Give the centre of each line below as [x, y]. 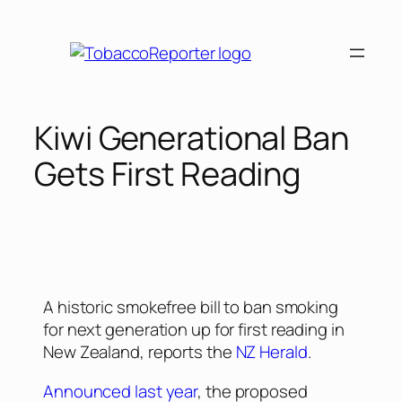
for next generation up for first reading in [194, 330]
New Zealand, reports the [140, 352]
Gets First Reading [168, 174]
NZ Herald [271, 352]
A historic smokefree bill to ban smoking [191, 307]
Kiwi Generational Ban [192, 138]
